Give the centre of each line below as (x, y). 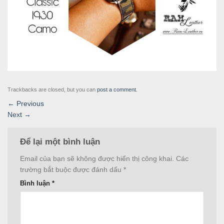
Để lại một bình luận (61, 142)
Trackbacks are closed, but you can (52, 89)
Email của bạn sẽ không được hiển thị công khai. (97, 158)
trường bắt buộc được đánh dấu (72, 169)
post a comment (116, 89)
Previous (29, 104)
